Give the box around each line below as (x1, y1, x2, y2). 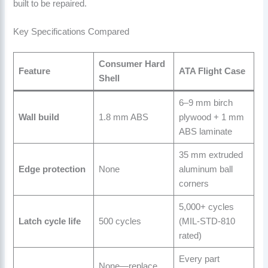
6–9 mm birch (178, 98, 233, 108)
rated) (178, 231, 202, 241)
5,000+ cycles (178, 202, 234, 212)
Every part (178, 254, 220, 264)
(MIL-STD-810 (178, 217, 235, 227)
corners (178, 179, 209, 189)
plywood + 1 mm (178, 112, 244, 123)
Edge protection (18, 165, 86, 175)
